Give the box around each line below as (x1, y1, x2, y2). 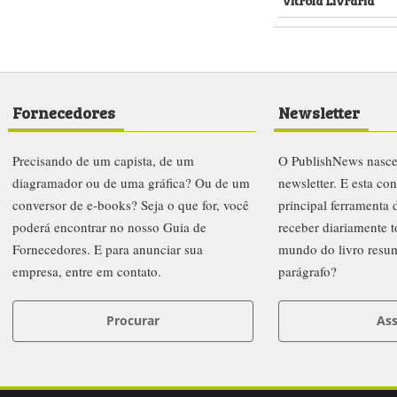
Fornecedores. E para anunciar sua (12, 240, 203, 258)
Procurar (106, 312, 160, 329)
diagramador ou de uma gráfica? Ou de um (12, 174, 250, 191)
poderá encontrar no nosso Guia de (12, 218, 206, 236)
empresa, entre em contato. (12, 262, 161, 280)
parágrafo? (278, 262, 337, 280)
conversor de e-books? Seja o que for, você (12, 196, 249, 214)
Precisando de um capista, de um (12, 152, 194, 169)
